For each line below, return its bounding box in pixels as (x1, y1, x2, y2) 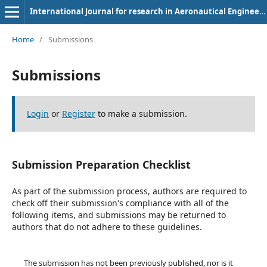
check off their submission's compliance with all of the (11, 197, 229, 209)
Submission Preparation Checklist (11, 157, 191, 172)
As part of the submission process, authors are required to (11, 185, 247, 197)
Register (61, 107, 95, 119)
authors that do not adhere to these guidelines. (11, 221, 202, 232)
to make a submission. (95, 107, 187, 119)
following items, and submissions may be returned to (11, 209, 226, 221)
